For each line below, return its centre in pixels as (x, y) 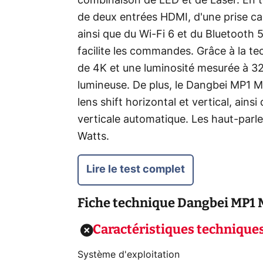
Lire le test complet (136, 170)
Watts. (93, 137)
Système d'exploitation (129, 255)
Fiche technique (126, 203)
